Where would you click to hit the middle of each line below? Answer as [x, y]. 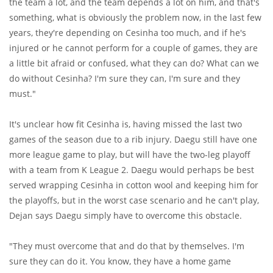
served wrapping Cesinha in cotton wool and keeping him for [134, 185]
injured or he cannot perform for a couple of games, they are [133, 48]
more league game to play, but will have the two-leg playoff [130, 155]
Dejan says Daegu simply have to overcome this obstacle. [126, 216]
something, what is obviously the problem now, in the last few [135, 18]
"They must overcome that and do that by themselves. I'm [127, 246]
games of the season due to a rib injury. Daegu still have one [133, 140]
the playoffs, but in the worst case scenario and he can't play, [134, 200]
